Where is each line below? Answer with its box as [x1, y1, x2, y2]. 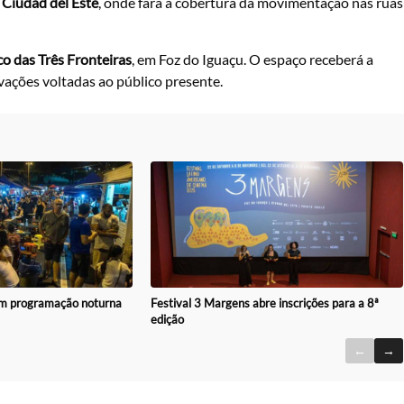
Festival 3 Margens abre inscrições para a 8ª [151, 295, 379, 310]
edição [151, 311, 185, 326]
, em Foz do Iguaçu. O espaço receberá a [132, 50, 373, 68]
